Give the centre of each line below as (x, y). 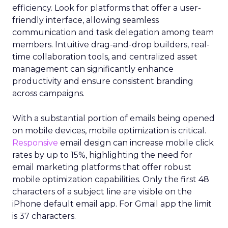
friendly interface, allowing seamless (85, 20)
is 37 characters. (44, 216)
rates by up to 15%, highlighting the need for (102, 155)
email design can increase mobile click (136, 143)
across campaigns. (48, 93)
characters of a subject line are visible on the (102, 192)
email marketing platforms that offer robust (102, 167)
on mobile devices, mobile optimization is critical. (109, 131)
